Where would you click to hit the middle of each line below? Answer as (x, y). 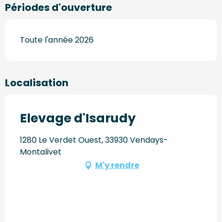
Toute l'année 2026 (57, 40)
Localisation (37, 83)
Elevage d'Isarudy (78, 118)
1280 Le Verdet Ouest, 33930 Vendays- (94, 140)
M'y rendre (117, 165)
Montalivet (41, 152)
